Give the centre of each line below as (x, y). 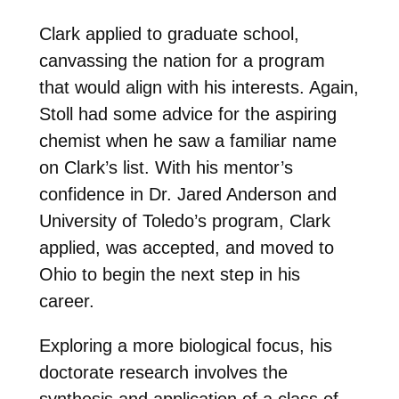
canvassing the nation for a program (182, 61)
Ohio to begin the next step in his (169, 275)
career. (66, 301)
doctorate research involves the (163, 373)
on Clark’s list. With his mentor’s (166, 168)
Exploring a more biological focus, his (185, 346)
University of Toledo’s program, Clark (184, 221)
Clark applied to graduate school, (169, 34)
